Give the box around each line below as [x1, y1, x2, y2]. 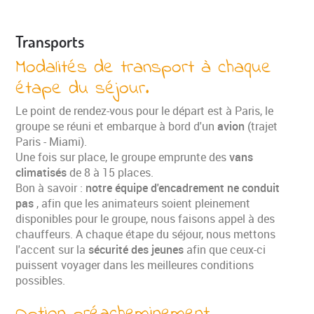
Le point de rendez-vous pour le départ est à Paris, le [15, 102, 274, 118]
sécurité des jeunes [88, 241, 187, 257]
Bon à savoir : [15, 179, 86, 196]
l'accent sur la [15, 241, 89, 257]
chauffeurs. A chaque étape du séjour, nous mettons [15, 226, 276, 242]
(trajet [247, 118, 278, 134]
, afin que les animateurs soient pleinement [36, 195, 251, 211]
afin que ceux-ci [186, 241, 266, 257]
